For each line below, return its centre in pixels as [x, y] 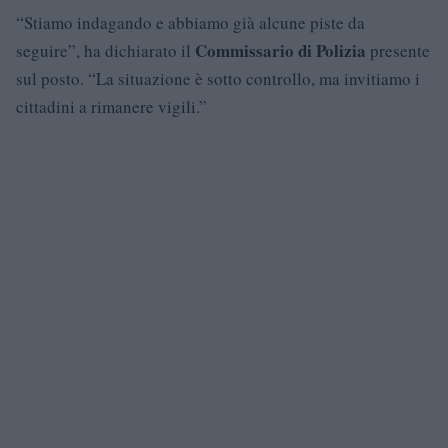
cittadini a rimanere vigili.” [111, 106]
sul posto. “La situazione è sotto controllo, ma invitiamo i [218, 78]
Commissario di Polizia [280, 50]
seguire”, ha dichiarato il [105, 50]
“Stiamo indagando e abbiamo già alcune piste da [190, 22]
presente [398, 50]
